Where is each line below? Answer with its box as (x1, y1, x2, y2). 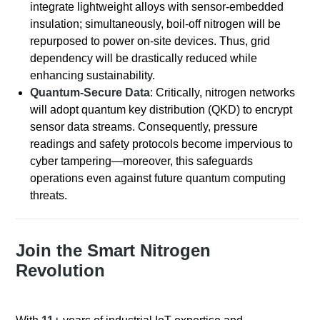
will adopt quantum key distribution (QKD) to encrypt (30, 104, 293, 116)
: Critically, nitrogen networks (150, 86, 296, 99)
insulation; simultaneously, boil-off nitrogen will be (30, 18, 281, 31)
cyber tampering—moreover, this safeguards (30, 155, 254, 168)
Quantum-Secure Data (30, 86, 151, 99)
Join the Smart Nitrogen (16, 241, 211, 261)
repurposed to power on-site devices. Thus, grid (30, 35, 271, 48)
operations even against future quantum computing (30, 172, 286, 185)
